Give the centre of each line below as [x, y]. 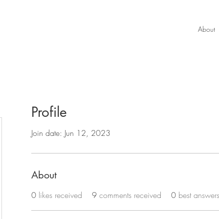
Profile [49, 112]
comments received [130, 195]
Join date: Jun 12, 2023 [71, 133]
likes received [60, 195]
